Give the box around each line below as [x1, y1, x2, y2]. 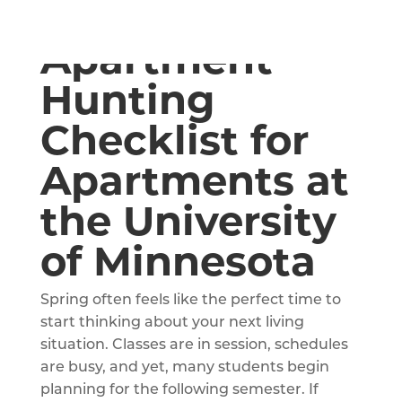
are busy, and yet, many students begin [39, 360, 329, 375]
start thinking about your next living [39, 315, 304, 330]
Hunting [39, 74, 215, 124]
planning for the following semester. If [39, 382, 319, 398]
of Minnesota [39, 235, 316, 285]
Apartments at [39, 154, 349, 205]
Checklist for [39, 114, 309, 164]
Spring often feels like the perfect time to [39, 293, 341, 308]
